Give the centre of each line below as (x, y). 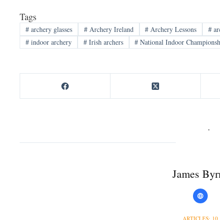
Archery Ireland (110, 29)
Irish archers (105, 42)
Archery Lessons (173, 29)
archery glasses (50, 29)
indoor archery (50, 42)
